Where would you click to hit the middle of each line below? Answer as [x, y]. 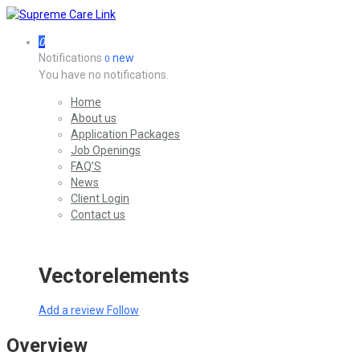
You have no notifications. [104, 75]
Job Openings [106, 150]
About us [94, 118]
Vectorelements [114, 276]
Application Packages [125, 134]
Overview [47, 345]
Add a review [73, 310]
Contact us [98, 215]
